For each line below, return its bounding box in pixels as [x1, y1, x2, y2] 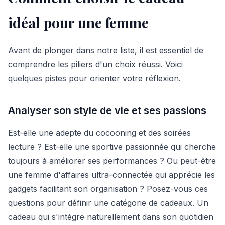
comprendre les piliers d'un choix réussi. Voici [8, 59, 183, 69]
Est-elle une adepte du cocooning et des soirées [8, 127, 191, 138]
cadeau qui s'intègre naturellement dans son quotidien [8, 211, 213, 222]
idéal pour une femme [8, 13, 149, 32]
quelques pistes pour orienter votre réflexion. [8, 73, 181, 83]
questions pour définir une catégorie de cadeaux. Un [8, 197, 208, 208]
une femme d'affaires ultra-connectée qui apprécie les [8, 169, 215, 180]
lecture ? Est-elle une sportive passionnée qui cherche [8, 141, 216, 152]
